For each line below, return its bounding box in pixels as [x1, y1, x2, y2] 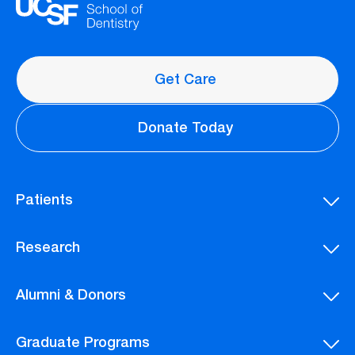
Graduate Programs [16, 337, 150, 352]
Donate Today [138, 121, 233, 136]
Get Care [155, 73, 216, 88]
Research [16, 242, 80, 257]
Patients [16, 194, 73, 209]
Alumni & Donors [16, 289, 126, 304]
